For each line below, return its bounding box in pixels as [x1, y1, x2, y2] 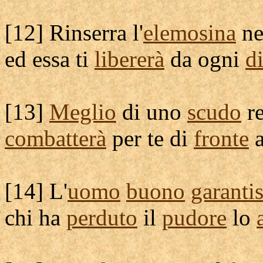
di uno [116, 99, 187, 124]
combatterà [5, 126, 106, 151]
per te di [106, 126, 194, 151]
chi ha [5, 205, 66, 230]
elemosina [143, 20, 236, 45]
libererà [95, 46, 164, 72]
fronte [194, 126, 249, 151]
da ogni [164, 46, 245, 72]
